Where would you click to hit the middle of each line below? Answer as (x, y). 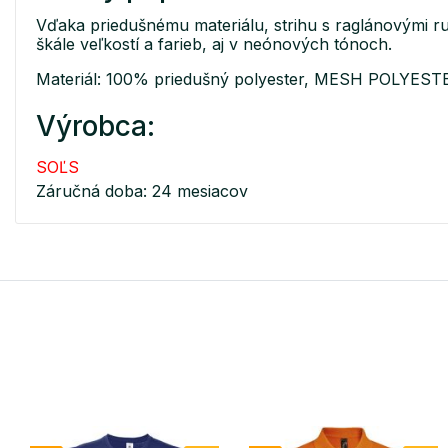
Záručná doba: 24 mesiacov (142, 191)
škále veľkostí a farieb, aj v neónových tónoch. (214, 44)
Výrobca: (95, 126)
